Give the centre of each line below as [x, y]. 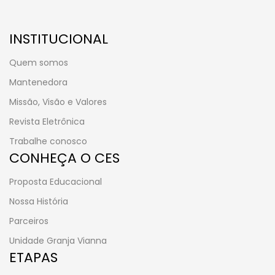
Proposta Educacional [56, 181]
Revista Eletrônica [47, 121]
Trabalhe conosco [48, 141]
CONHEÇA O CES [64, 158]
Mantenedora [38, 82]
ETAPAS [33, 257]
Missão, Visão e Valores [58, 102]
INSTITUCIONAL [59, 39]
